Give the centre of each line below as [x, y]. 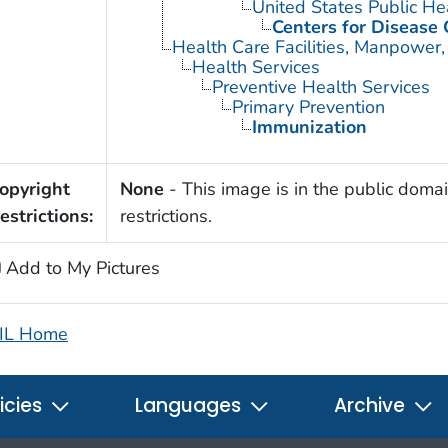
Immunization [309, 127]
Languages [190, 406]
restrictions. [165, 216]
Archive [372, 406]
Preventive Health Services [320, 87]
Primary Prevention [308, 107]
